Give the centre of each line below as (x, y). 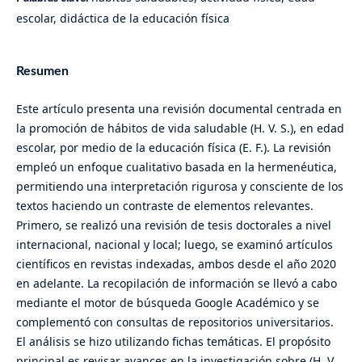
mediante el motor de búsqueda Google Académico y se (167, 303)
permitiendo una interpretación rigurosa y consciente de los (179, 187)
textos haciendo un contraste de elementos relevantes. (164, 206)
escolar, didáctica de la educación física (122, 18)
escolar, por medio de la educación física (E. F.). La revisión (173, 148)
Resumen (42, 71)
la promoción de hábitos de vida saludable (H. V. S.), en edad (180, 128)
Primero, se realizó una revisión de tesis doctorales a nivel (173, 225)
